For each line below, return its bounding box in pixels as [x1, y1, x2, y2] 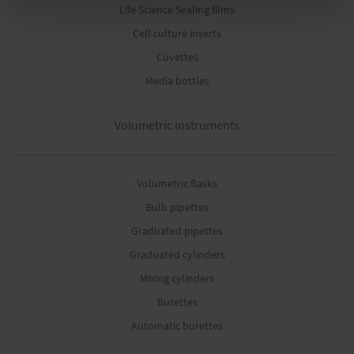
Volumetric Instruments [115, 117, 239, 134]
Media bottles [145, 73, 209, 88]
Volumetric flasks [137, 176, 217, 191]
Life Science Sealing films [119, 2, 235, 17]
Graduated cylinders [129, 247, 225, 262]
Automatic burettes [131, 318, 223, 333]
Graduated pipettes [131, 224, 223, 239]
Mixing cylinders [140, 271, 214, 286]
